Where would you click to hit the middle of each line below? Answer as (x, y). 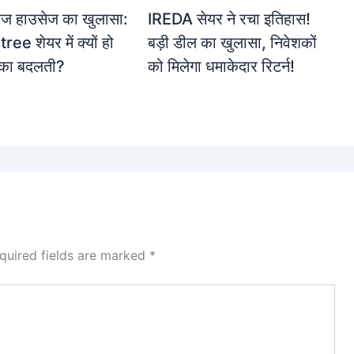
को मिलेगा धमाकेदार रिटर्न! (222, 67)
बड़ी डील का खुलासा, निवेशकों (233, 43)
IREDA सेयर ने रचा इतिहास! (230, 19)
